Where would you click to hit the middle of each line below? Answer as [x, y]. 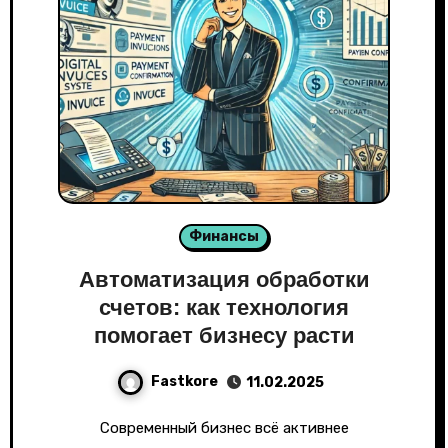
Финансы [224, 236]
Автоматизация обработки [224, 279]
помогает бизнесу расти [224, 335]
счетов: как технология [224, 307]
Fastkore [184, 382]
